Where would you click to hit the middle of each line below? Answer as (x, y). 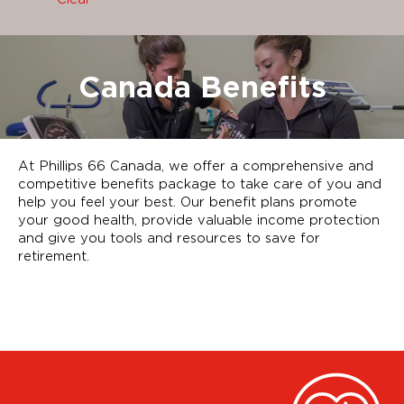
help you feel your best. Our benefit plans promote (188, 202)
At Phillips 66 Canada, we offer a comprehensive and (196, 166)
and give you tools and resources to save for (169, 238)
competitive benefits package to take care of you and (200, 184)
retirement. (54, 256)
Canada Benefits (202, 87)
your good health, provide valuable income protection (199, 220)
